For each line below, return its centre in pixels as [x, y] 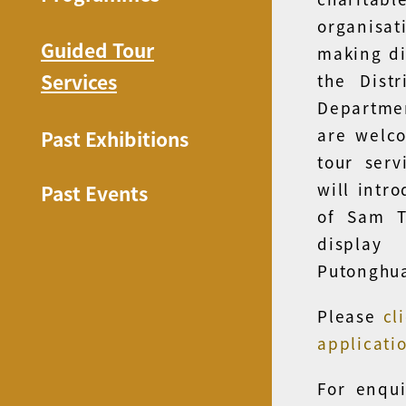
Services [79, 82]
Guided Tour [97, 50]
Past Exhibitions [115, 139]
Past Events [94, 193]
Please [350, 316]
